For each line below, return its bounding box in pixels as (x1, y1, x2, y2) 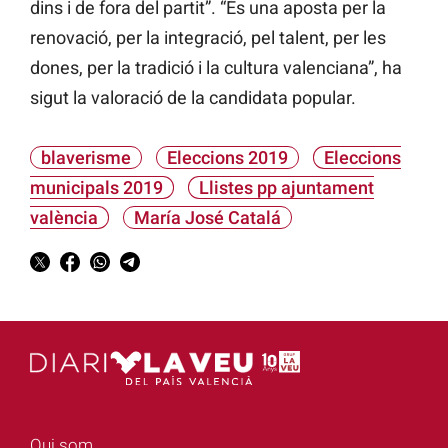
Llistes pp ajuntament (199, 177, 374, 199)
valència (30, 207, 98, 229)
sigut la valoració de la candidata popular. (30, 87, 356, 109)
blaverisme (41, 147, 131, 169)
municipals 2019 (30, 177, 163, 199)
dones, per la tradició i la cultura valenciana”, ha (30, 57, 402, 79)
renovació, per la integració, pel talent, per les (30, 27, 386, 49)
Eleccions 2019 (167, 147, 288, 169)
